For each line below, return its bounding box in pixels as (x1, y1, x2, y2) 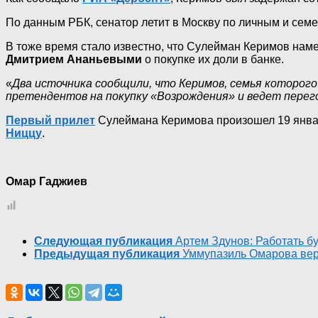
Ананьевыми (67, 53, 142, 66)
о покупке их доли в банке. (142, 53, 284, 66)
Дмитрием (6, 53, 64, 66)
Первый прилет (6, 114, 95, 127)
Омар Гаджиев (6, 175, 87, 188)
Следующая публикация (34, 235, 172, 248)
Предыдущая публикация (34, 248, 180, 261)
